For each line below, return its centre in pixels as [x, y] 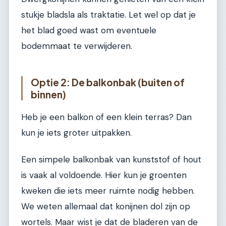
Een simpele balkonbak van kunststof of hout [111, 159]
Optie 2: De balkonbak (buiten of [108, 82]
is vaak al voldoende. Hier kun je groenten [104, 175]
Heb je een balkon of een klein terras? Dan [106, 117]
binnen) [48, 94]
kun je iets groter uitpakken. [76, 132]
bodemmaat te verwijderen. [77, 46]
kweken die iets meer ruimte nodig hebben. [108, 190]
